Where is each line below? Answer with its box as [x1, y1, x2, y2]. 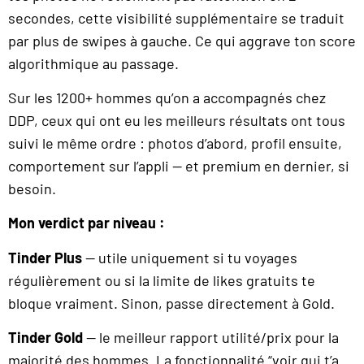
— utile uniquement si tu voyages [82, 248, 297, 266]
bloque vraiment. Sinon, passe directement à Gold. [8, 293, 335, 312]
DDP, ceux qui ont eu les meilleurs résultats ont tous [8, 111, 345, 130]
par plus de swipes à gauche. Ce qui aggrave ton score [8, 31, 356, 50]
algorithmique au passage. [8, 54, 179, 72]
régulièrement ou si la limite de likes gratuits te [8, 271, 315, 289]
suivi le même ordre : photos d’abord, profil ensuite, [8, 134, 342, 153]
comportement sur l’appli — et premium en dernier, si [8, 157, 349, 175]
